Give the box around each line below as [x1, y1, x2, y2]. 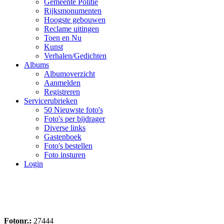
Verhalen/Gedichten [44, 51, 106, 60]
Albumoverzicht [44, 69, 95, 78]
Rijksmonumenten [44, 6, 101, 15]
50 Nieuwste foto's [44, 105, 103, 114]
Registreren [44, 87, 80, 96]
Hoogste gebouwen [44, 15, 105, 24]
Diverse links [44, 123, 85, 132]
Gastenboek [44, 132, 81, 141]
